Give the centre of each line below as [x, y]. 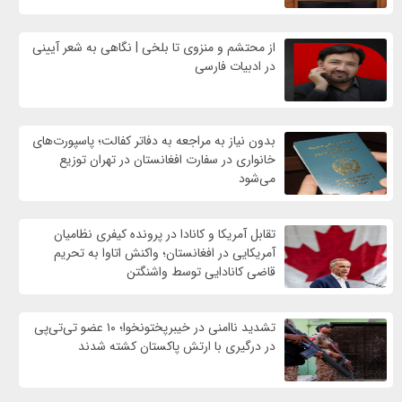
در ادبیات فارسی [236, 66]
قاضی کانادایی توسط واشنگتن [201, 271]
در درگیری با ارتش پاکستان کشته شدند [177, 346]
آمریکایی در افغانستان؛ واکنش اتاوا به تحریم [165, 253]
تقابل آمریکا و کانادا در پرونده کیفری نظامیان [165, 234]
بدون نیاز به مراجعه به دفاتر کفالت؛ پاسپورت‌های [154, 140]
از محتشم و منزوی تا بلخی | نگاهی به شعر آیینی [154, 47]
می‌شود [258, 178]
